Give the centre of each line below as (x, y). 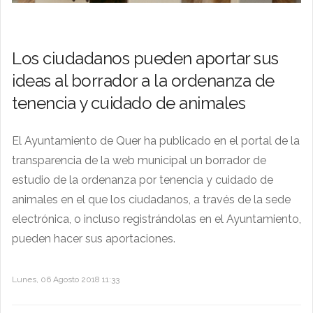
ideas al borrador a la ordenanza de (143, 80)
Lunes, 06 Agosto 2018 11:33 (66, 279)
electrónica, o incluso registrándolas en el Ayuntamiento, (156, 219)
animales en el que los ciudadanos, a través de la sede (151, 199)
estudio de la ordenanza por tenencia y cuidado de (143, 180)
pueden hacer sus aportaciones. (94, 238)
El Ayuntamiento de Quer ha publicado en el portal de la (156, 140)
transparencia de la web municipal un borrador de (139, 160)
